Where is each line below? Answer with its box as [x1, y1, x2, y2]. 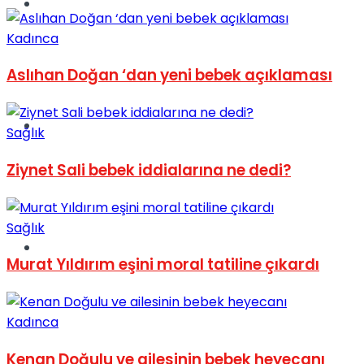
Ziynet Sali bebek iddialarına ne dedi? [6, 158, 291, 181]
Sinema [39, 116, 86, 135]
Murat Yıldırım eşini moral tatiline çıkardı [6, 253, 319, 276]
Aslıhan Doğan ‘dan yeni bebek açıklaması [6, 64, 332, 87]
